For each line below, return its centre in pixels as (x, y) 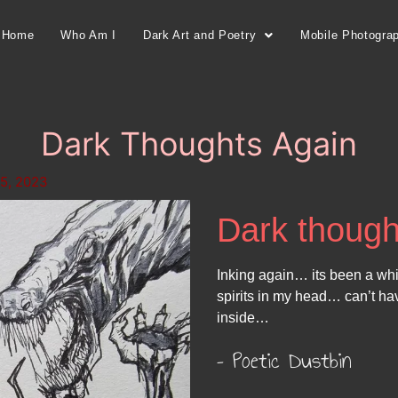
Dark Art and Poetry (199, 35)
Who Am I (88, 35)
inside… (243, 318)
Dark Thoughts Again (199, 144)
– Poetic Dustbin (284, 360)
